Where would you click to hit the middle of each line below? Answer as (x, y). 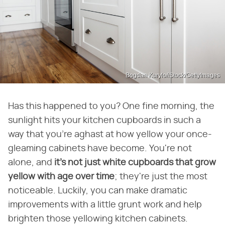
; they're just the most (161, 177)
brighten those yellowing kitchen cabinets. (98, 219)
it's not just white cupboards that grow (135, 162)
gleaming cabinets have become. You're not (100, 148)
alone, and (31, 162)
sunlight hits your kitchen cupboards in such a (104, 120)
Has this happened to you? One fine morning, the (111, 106)
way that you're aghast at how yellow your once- (110, 134)
